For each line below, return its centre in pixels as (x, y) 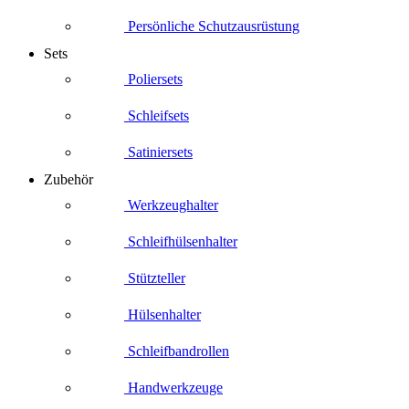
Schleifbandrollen (177, 351)
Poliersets (153, 79)
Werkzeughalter (171, 204)
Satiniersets (158, 152)
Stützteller (155, 278)
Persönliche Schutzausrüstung (212, 26)
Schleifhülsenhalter (181, 241)
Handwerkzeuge (173, 387)
